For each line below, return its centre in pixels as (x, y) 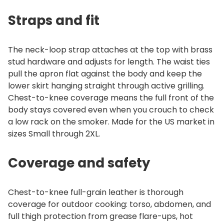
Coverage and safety (79, 163)
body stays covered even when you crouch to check (111, 109)
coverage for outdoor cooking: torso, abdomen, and (109, 204)
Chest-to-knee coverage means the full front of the (111, 97)
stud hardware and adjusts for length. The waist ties (109, 61)
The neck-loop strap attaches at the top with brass (110, 49)
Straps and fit (54, 20)
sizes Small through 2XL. (54, 133)
